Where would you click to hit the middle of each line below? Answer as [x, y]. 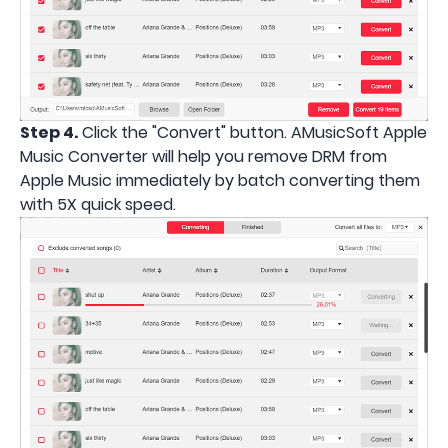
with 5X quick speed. [98, 205]
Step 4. [49, 133]
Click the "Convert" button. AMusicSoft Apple [252, 133]
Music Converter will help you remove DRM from [203, 157]
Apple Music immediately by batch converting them [220, 181]
